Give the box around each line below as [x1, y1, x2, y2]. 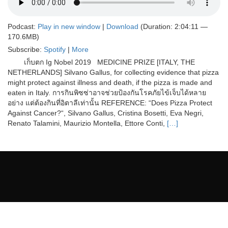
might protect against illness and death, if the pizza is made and [8, 78, 212, 87]
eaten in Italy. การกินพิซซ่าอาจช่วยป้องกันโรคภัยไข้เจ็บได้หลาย [8, 89, 206, 97]
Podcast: [8, 22, 38, 31]
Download [106, 22, 138, 31]
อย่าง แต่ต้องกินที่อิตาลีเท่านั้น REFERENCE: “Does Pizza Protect [8, 99, 212, 107]
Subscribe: [8, 45, 44, 54]
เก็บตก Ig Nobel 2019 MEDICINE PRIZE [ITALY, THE [8, 58, 195, 67]
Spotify [44, 45, 66, 54]
